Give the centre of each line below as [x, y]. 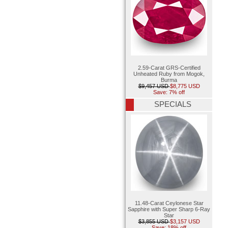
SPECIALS [173, 104]
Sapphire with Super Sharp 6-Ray [169, 209]
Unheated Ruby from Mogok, [169, 74]
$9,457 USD [154, 86]
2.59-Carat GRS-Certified [169, 67]
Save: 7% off [169, 92]
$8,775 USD [185, 86]
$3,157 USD [185, 222]
